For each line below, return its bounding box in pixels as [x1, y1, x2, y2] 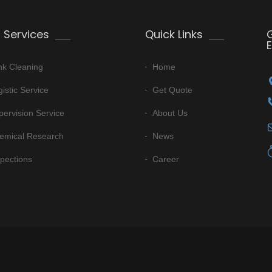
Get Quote [152, 84, 192, 95]
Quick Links [145, 26, 203, 42]
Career [152, 154, 179, 164]
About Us [152, 107, 188, 118]
